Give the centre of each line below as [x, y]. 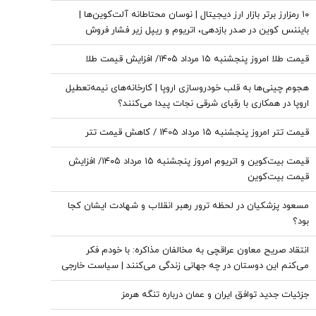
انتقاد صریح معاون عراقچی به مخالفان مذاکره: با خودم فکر [197, 250]
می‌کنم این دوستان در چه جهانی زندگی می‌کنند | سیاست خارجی [185, 266]
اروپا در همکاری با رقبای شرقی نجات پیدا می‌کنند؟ [213, 104]
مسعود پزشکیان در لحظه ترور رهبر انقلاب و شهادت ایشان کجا [188, 206]
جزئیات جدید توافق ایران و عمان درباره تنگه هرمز [215, 295]
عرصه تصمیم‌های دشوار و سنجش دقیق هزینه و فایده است [194, 281]
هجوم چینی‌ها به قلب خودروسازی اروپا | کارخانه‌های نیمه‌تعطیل [187, 88]
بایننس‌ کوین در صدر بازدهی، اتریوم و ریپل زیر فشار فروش [197, 30]
